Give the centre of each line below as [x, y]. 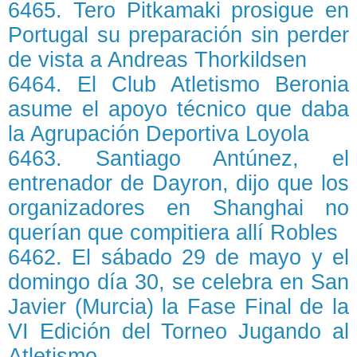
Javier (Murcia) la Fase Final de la [178, 307]
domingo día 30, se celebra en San [178, 282]
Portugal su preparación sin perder [178, 35]
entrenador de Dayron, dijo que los [178, 183]
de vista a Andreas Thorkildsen [157, 60]
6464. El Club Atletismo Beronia [178, 84]
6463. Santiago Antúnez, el [178, 159]
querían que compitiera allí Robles [173, 233]
